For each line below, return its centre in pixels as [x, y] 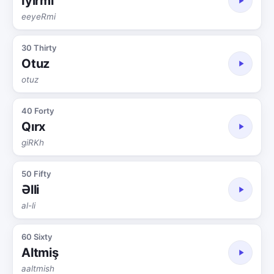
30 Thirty [39, 47]
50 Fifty [36, 173]
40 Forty [38, 110]
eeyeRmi [39, 16]
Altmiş [40, 252]
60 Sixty [37, 236]
